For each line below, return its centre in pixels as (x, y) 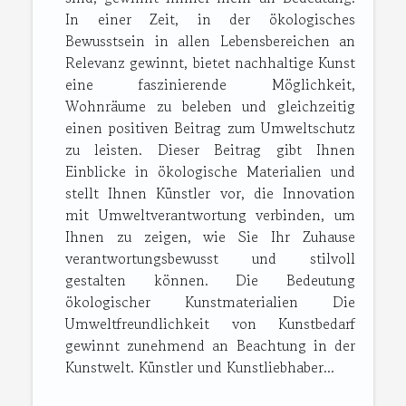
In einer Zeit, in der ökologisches (210, 19)
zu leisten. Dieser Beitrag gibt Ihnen (210, 150)
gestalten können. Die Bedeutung (210, 280)
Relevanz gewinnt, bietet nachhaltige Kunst (210, 63)
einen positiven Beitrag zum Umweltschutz (210, 128)
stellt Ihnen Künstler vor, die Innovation (210, 193)
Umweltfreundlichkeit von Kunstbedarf (210, 324)
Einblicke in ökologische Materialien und (210, 172)
